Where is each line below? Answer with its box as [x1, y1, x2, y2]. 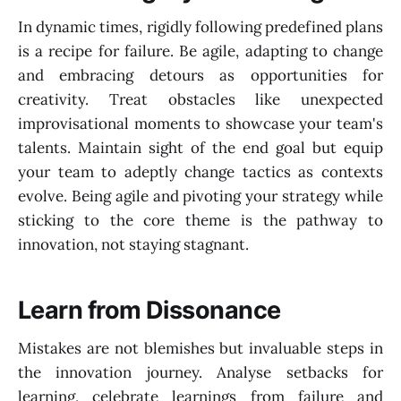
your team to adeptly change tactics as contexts [18, 162, 383, 183]
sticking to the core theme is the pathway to [18, 210, 383, 231]
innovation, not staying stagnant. [18, 235, 249, 255]
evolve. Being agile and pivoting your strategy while [18, 186, 383, 207]
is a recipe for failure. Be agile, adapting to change [18, 41, 383, 62]
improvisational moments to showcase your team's [18, 114, 383, 134]
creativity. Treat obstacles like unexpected [18, 90, 383, 110]
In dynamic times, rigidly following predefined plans [18, 17, 383, 38]
